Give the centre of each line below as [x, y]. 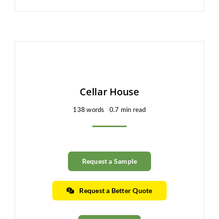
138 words [89, 109]
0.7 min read [128, 109]
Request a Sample [109, 161]
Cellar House [109, 91]
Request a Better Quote [116, 190]
